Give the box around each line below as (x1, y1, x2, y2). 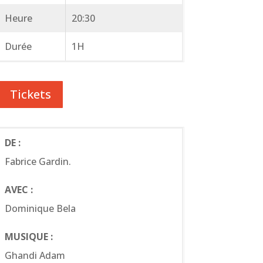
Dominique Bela (4, 201, 76, 215)
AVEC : (4, 183, 33, 196)
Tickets (9, 86, 51, 102)
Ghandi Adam (4, 248, 65, 262)
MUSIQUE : (4, 230, 53, 243)
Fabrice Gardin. (4, 154, 71, 168)
